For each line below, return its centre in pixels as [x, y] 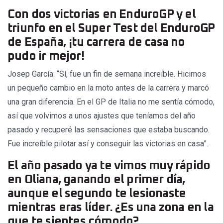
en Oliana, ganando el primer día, [97, 180]
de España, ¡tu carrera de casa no [96, 43]
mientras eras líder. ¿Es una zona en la [111, 208]
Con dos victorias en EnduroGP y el [102, 15]
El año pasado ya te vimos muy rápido [109, 166]
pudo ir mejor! [46, 56]
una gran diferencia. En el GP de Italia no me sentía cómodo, [111, 102]
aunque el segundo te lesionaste [97, 194]
